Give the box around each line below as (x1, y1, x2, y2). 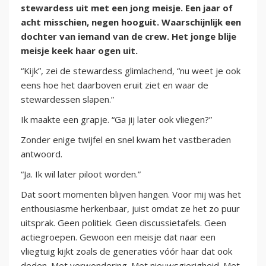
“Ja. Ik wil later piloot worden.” (21, 168, 141, 180)
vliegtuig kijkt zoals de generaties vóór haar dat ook (21, 245, 232, 258)
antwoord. (21, 148, 62, 160)
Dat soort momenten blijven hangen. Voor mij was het (21, 188, 241, 201)
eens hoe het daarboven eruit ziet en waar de (21, 79, 208, 91)
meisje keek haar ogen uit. (21, 45, 138, 57)
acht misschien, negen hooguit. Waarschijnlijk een (21, 16, 241, 28)
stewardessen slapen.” (21, 93, 114, 106)
